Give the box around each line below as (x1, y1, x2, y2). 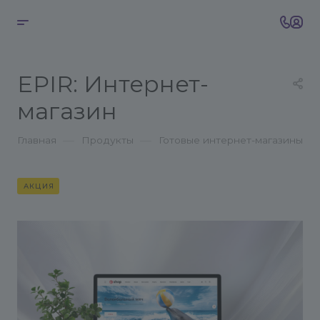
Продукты (81, 134, 134, 146)
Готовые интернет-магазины (159, 134, 303, 146)
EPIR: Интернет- (17, 70, 209, 98)
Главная (17, 134, 56, 146)
